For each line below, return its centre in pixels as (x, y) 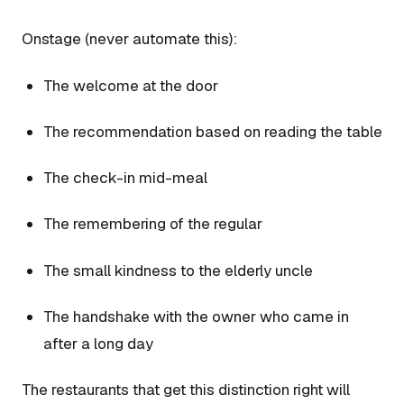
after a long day (98, 343)
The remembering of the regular (153, 224)
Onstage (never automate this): (129, 39)
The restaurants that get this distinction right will (186, 390)
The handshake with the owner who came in (196, 316)
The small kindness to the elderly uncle (178, 270)
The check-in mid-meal (125, 178)
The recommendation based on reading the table (213, 131)
